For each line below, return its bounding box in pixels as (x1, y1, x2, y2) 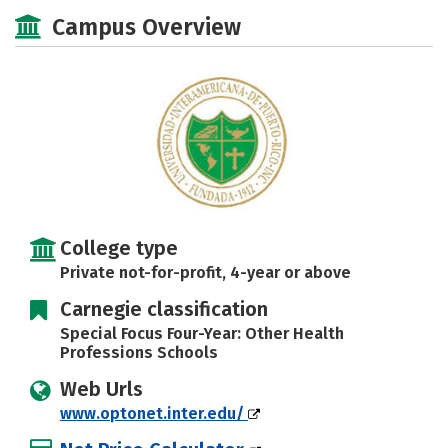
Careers (268, 2, 328, 21)
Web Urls (60, 377, 143, 401)
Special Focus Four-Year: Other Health (60, 324, 344, 343)
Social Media (25, 2, 123, 21)
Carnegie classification (60, 297, 268, 321)
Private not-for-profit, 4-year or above (60, 263, 351, 282)
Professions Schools (60, 343, 218, 362)
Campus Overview (52, 13, 241, 41)
